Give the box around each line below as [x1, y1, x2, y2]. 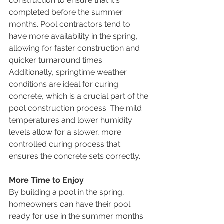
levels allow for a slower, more [9, 127, 123, 137]
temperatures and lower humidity [9, 115, 134, 125]
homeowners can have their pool [9, 199, 132, 209]
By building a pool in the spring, [9, 187, 126, 197]
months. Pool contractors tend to [9, 19, 132, 29]
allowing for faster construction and [9, 43, 142, 53]
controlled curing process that [9, 139, 122, 149]
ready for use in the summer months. [9, 211, 147, 221]
